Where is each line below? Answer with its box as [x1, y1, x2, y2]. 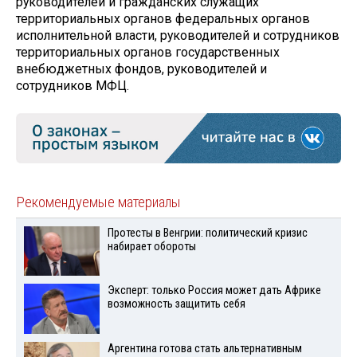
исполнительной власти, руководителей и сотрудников [16, 28, 339, 44]
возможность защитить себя [107, 297, 245, 312]
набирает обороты [107, 239, 196, 253]
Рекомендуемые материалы [16, 193, 181, 211]
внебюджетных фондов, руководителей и [16, 61, 267, 77]
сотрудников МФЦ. [16, 78, 129, 94]
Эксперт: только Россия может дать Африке [107, 284, 321, 298]
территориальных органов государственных [16, 45, 280, 61]
